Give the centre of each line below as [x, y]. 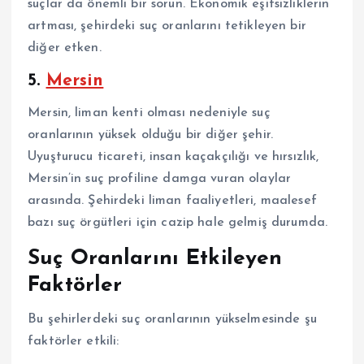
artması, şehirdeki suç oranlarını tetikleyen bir [167, 26]
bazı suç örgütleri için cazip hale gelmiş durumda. [178, 222]
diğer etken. [65, 48]
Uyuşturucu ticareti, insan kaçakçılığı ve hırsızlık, [173, 156]
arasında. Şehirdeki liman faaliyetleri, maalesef [172, 200]
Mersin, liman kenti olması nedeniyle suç [149, 113]
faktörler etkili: [74, 342]
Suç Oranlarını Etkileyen [155, 258]
